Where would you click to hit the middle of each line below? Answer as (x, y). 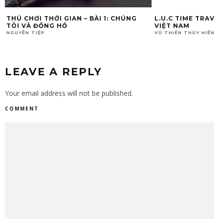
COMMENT (22, 108)
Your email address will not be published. (69, 93)
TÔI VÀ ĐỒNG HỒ (37, 25)
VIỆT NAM (172, 25)
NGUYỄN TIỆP (26, 32)
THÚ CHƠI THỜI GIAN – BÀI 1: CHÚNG (72, 18)
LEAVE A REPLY (54, 71)
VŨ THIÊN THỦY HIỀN (185, 32)
